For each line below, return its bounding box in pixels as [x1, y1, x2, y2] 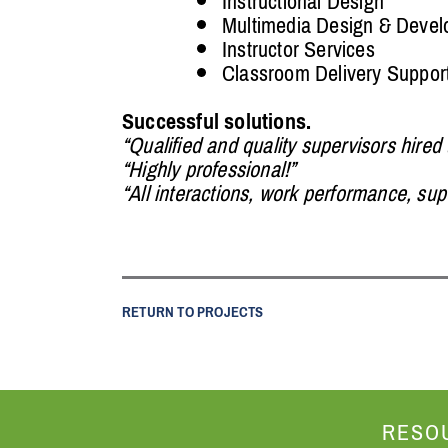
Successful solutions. [121, 101, 312, 143]
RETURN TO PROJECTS [121, 298, 264, 327]
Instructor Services [221, 29, 375, 71]
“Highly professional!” [121, 149, 296, 191]
